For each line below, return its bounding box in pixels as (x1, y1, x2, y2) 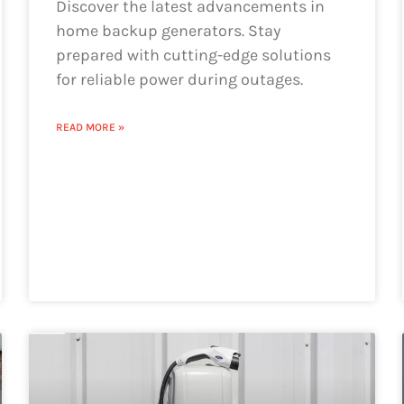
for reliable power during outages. (56, 69, 304, 89)
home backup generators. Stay (56, 20, 281, 41)
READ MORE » (56, 120, 125, 133)
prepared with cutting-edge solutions (56, 44, 332, 65)
